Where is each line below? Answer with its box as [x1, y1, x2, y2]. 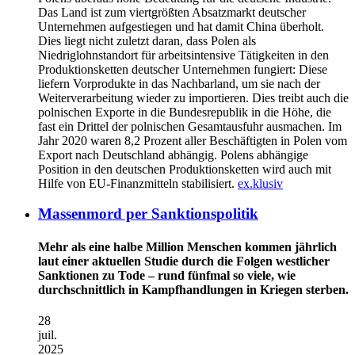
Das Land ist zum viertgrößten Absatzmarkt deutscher [38, 5, 306, 19]
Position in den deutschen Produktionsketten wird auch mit [38, 162, 331, 176]
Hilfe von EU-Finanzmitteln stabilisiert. [38, 176, 238, 190]
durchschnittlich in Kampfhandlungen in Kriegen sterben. [38, 282, 349, 296]
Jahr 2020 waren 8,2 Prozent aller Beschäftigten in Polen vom [38, 133, 347, 147]
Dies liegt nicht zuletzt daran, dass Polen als [38, 33, 256, 48]
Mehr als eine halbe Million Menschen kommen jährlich [38, 239, 337, 254]
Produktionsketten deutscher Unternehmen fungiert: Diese [38, 62, 327, 76]
